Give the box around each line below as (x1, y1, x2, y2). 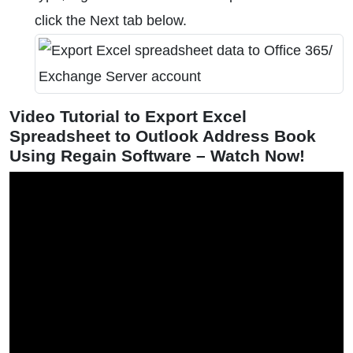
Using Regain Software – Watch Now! (9, 147, 305, 165)
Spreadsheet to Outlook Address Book (9, 127, 316, 145)
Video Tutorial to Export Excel (9, 107, 247, 125)
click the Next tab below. (35, 13, 187, 28)
